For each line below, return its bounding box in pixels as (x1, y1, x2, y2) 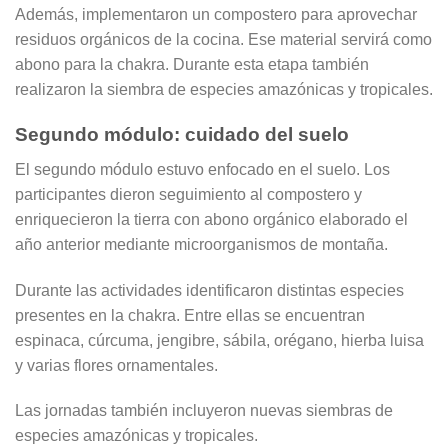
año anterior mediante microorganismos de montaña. (15, 235, 388, 253)
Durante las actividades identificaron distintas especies (15, 281, 404, 299)
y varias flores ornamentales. (15, 356, 218, 374)
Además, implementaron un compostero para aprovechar (15, 6, 417, 24)
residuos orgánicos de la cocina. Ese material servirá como (15, 31, 432, 49)
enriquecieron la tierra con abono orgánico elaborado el (15, 210, 408, 228)
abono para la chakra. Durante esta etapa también (15, 56, 369, 74)
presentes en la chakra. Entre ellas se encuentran (15, 306, 365, 324)
